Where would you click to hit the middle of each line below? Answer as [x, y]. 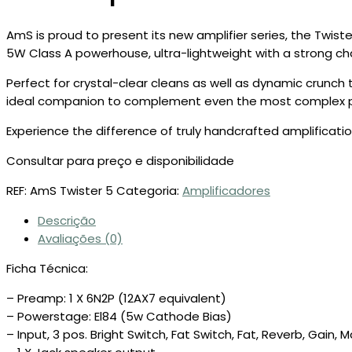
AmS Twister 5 [71, 191]
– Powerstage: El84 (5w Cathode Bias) [119, 317]
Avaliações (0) [80, 239]
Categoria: [149, 191]
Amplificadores [226, 191]
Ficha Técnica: [47, 269]
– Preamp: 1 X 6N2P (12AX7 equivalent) [116, 299]
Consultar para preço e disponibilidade [120, 161]
